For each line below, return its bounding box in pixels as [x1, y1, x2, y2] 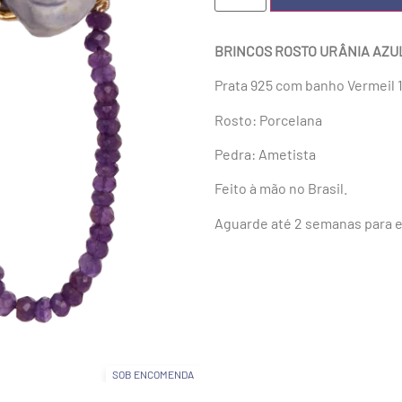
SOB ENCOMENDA [112, 367, 195, 380]
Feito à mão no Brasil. [214, 179, 347, 197]
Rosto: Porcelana [214, 110, 322, 128]
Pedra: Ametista [214, 145, 316, 163]
